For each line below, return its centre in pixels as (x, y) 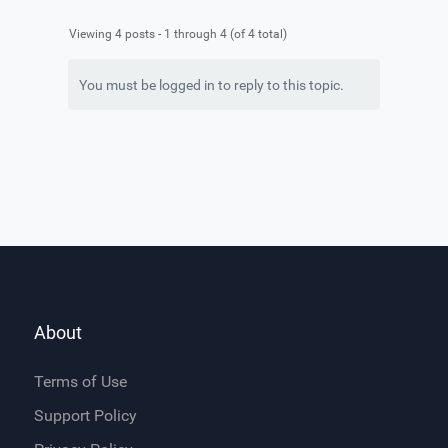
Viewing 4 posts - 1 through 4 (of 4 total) (178, 34)
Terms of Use (80, 382)
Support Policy (85, 416)
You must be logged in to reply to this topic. (211, 85)
